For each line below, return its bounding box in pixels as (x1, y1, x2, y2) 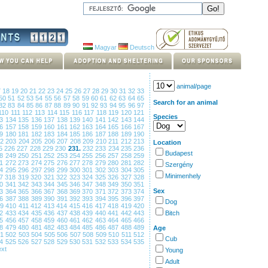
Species (153, 113, 178, 120)
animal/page (175, 83, 211, 90)
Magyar (93, 44, 117, 51)
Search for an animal (153, 99, 218, 106)
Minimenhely (165, 172, 201, 179)
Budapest (165, 150, 193, 157)
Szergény (165, 161, 193, 168)
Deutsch (128, 44, 154, 51)
